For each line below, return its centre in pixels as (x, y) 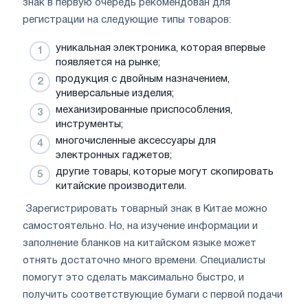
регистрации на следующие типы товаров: (128, 20)
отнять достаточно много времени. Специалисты (144, 261)
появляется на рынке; (108, 63)
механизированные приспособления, (144, 110)
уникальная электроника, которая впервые (161, 48)
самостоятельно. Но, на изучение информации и (140, 227)
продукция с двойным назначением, (143, 79)
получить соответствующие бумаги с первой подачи (153, 295)
